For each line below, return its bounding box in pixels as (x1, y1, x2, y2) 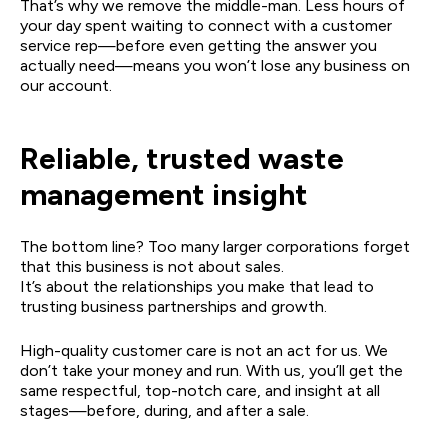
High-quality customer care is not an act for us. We (20, 340, 388, 360)
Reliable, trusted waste (20, 139, 344, 177)
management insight (20, 175, 308, 213)
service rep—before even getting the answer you (20, 35, 377, 55)
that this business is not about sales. (20, 256, 284, 276)
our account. (20, 75, 112, 95)
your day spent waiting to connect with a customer (20, 15, 392, 35)
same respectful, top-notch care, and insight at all (20, 380, 380, 400)
